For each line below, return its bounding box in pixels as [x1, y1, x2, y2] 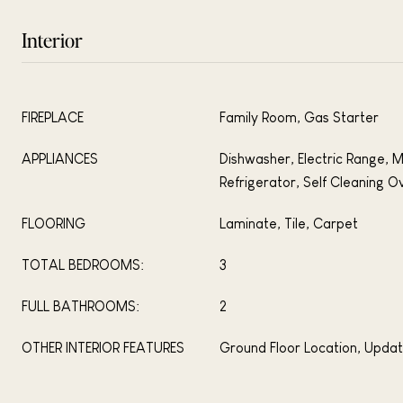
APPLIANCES [22, 151, 98, 166]
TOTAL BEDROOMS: [22, 257, 144, 273]
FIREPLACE [22, 110, 84, 125]
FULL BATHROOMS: [22, 299, 139, 314]
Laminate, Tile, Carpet [219, 216, 358, 231]
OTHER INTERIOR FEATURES [22, 340, 184, 355]
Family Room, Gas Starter [219, 110, 379, 125]
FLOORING [22, 216, 85, 231]
